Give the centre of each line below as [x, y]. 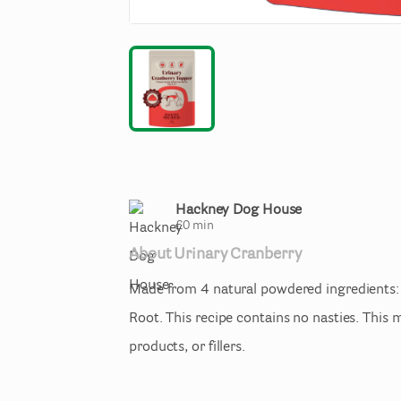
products [157, 347]
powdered [292, 290]
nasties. [336, 319]
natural [235, 290]
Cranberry [266, 255]
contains [263, 319]
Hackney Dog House [239, 210]
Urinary [200, 255]
